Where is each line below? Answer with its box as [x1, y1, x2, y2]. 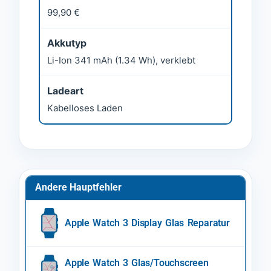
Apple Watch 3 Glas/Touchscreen [65, 257, 209, 269]
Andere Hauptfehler [35, 181, 122, 194]
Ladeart [47, 85, 83, 97]
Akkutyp [47, 37, 87, 50]
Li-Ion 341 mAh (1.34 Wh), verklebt [47, 54, 195, 67]
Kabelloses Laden [47, 102, 123, 114]
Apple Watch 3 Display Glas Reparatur [65, 217, 230, 229]
